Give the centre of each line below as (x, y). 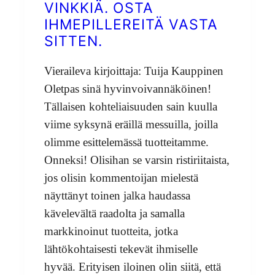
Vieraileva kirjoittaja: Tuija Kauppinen (134, 71)
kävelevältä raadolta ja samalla (114, 213)
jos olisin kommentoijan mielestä (121, 177)
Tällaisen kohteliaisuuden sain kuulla (131, 106)
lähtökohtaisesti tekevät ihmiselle (121, 249)
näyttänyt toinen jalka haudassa (117, 195)
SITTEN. (73, 41)
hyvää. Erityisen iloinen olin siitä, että (133, 266)
